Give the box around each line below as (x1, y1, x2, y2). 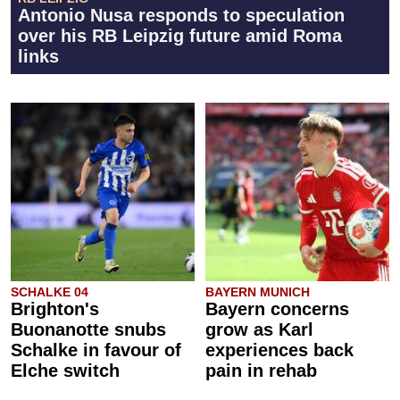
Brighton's (11, 299, 99, 319)
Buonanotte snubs (11, 320, 166, 339)
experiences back (205, 340, 354, 360)
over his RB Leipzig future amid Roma (18, 26, 342, 46)
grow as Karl (205, 320, 313, 339)
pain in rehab (205, 361, 317, 380)
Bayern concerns (205, 299, 349, 319)
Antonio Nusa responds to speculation (18, 5, 345, 25)
